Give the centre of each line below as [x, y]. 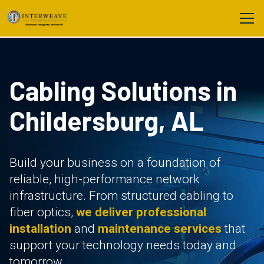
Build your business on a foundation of [115, 163]
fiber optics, [43, 212]
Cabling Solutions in [123, 90]
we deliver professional [141, 212]
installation [40, 229]
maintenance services [160, 229]
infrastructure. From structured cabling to [121, 196]
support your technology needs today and [123, 245]
